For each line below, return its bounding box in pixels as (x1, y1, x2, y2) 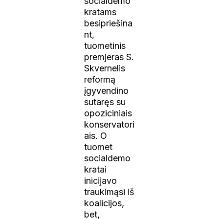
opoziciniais (84, 108, 132, 119)
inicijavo (84, 175, 117, 186)
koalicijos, (84, 198, 125, 209)
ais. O (84, 131, 108, 141)
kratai (84, 164, 107, 175)
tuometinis (84, 41, 126, 51)
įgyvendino (84, 86, 129, 96)
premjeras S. (84, 52, 134, 63)
